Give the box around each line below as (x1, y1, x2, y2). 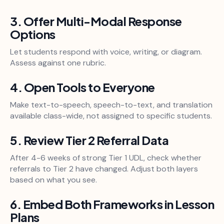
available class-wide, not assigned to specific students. (10, 110, 212, 121)
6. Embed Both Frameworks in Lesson (10, 196, 214, 212)
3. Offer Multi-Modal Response (10, 13, 182, 29)
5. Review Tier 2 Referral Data (10, 132, 168, 148)
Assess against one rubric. (10, 57, 106, 68)
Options (10, 26, 55, 42)
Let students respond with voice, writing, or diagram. (10, 46, 202, 57)
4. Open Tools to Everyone (10, 79, 155, 95)
